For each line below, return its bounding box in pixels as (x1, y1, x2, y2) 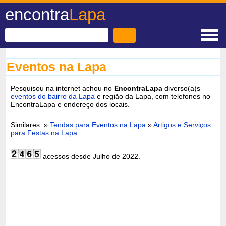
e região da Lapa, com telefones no (95, 92, 211, 100)
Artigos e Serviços (153, 120, 211, 129)
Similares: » (11, 120, 50, 129)
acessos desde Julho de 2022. (41, 152, 141, 160)
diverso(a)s (162, 84, 201, 92)
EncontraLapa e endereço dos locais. (11, 100, 130, 108)
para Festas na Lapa (11, 128, 78, 137)
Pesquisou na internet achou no (11, 84, 115, 92)
